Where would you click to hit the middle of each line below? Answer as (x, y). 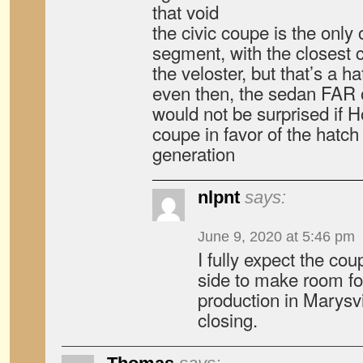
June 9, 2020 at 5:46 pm (276, 237)
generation (194, 153)
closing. (228, 319)
